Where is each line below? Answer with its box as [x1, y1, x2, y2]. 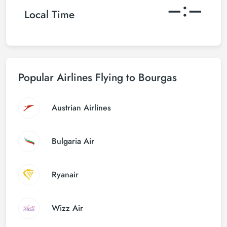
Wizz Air [52, 202, 83, 214]
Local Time [24, 7, 74, 22]
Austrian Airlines [52, 102, 111, 113]
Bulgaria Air [52, 135, 94, 147]
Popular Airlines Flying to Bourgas [18, 70, 177, 85]
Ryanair [52, 169, 79, 180]
